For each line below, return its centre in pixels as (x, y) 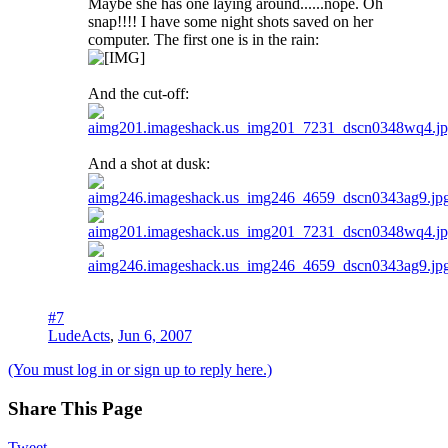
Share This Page (75, 409)
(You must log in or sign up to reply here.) (140, 370)
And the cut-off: (138, 94)
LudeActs (79, 336)
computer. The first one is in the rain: (203, 40)
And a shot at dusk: (149, 164)
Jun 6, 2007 (155, 336)
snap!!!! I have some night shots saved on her (230, 22)
